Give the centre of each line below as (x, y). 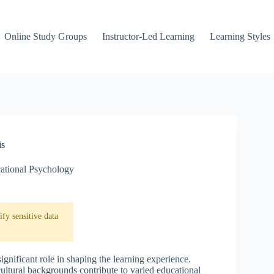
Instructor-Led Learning (149, 36)
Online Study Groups (46, 36)
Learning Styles (240, 36)
